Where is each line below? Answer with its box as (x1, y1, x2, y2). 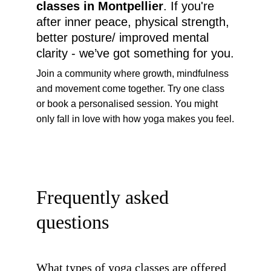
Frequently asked (36, 186, 174, 208)
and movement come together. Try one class (36, 83, 227, 94)
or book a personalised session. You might (36, 99, 220, 109)
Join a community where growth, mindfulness (36, 68, 231, 79)
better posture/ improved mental (36, 31, 212, 44)
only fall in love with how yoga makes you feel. (36, 114, 234, 124)
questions (36, 211, 109, 233)
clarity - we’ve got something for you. (36, 47, 234, 60)
